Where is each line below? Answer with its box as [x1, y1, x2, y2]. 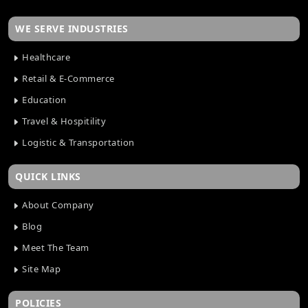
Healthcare [19, 51, 70, 64]
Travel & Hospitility [19, 115, 106, 128]
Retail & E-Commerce [19, 72, 115, 85]
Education [19, 93, 67, 107]
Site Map [19, 263, 60, 276]
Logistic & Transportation [19, 136, 135, 149]
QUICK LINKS [15, 170, 81, 184]
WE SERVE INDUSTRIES [15, 22, 129, 36]
